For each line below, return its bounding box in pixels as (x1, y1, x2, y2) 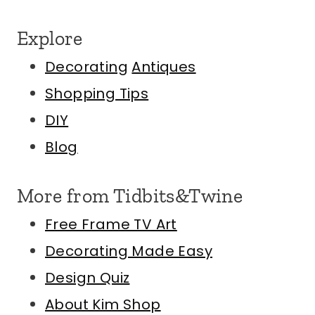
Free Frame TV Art (45, 214, 177, 235)
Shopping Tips (45, 84, 149, 104)
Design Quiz (45, 268, 130, 288)
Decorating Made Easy (45, 241, 212, 262)
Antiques (131, 57, 196, 77)
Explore (17, 27, 83, 51)
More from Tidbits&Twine (17, 184, 243, 208)
